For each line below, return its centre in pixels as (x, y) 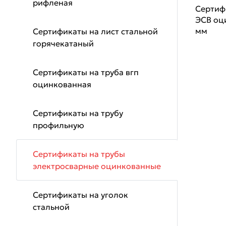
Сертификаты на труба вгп (86, 72)
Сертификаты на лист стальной (95, 31)
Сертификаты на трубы (79, 154)
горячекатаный (63, 43)
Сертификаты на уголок (80, 195)
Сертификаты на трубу (78, 113)
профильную (59, 125)
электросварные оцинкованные (97, 166)
